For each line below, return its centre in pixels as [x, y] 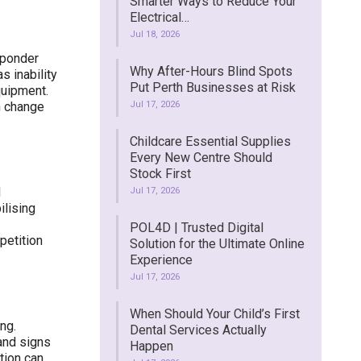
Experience [161, 260]
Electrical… [159, 17]
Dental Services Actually [198, 330]
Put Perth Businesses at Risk [212, 87]
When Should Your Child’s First [214, 314]
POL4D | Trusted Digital [196, 228]
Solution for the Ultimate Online [217, 244]
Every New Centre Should [201, 158]
